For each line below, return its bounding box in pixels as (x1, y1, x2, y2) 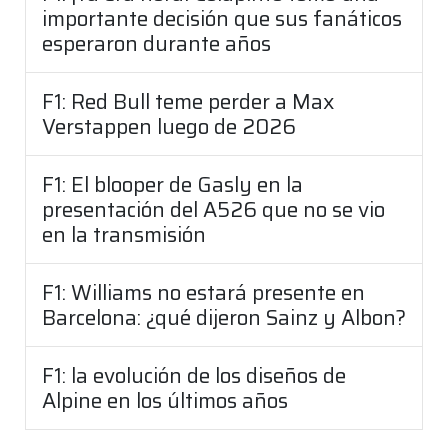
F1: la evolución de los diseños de (42, 359, 346, 393)
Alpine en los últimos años (42, 384, 288, 418)
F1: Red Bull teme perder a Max (42, 85, 334, 119)
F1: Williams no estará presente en (42, 276, 365, 310)
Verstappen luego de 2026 (42, 110, 296, 144)
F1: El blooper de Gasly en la (42, 168, 303, 202)
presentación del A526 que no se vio (42, 193, 385, 227)
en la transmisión (42, 218, 206, 252)
